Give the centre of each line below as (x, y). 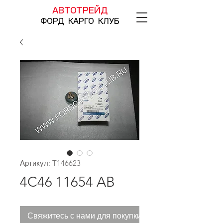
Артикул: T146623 (50, 163)
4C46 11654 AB (67, 182)
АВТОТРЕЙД (80, 11)
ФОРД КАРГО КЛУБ (80, 21)
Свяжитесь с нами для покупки (84, 216)
